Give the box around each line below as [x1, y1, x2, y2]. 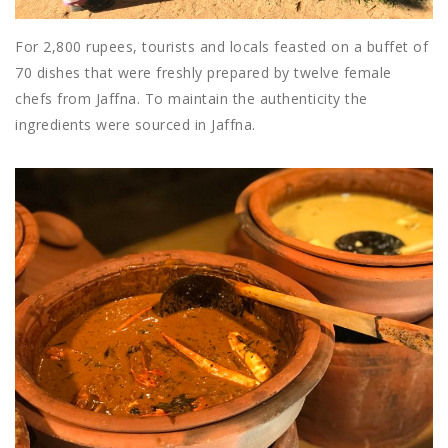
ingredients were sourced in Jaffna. [15, 114, 256, 134]
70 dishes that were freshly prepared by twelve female [15, 62, 392, 82]
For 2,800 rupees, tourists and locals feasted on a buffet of [15, 36, 428, 56]
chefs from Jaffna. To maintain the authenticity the [15, 88, 368, 108]
